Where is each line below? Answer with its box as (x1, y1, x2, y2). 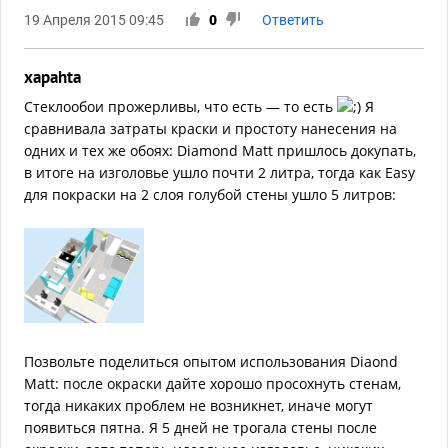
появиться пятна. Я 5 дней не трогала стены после (24, 418, 377, 438)
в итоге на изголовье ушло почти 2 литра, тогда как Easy (24, 162, 415, 182)
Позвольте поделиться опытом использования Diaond (24, 352, 398, 372)
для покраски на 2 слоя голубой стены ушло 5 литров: (24, 184, 396, 204)
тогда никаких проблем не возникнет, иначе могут (24, 396, 373, 416)
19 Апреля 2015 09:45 (24, 11, 164, 28)
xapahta (24, 65, 81, 88)
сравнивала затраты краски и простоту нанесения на (24, 118, 397, 138)
